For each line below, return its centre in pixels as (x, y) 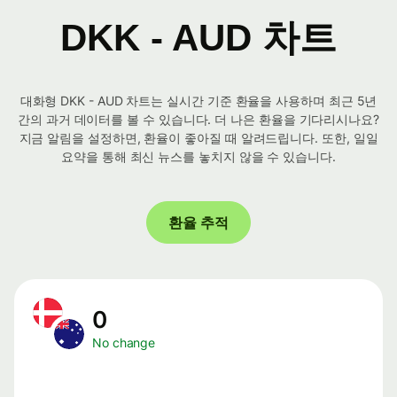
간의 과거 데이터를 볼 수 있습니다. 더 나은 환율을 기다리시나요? (198, 120)
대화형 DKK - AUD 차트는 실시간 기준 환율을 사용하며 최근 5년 (198, 101)
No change (124, 343)
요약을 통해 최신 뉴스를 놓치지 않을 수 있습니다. (198, 157)
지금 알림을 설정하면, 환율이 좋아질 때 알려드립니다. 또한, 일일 (198, 138)
